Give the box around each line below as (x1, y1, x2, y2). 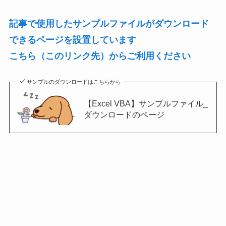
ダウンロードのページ (83, 109, 164, 119)
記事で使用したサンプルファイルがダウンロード (9, 18, 209, 29)
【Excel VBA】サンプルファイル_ (83, 98, 208, 108)
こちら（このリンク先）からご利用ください (9, 50, 191, 61)
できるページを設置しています (9, 34, 136, 45)
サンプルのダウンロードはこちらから (27, 79, 122, 85)
